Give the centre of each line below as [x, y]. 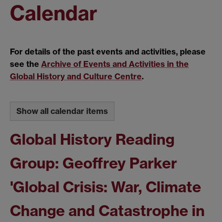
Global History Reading [92, 139]
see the [26, 64]
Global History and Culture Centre [76, 77]
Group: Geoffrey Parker [93, 163]
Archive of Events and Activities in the [115, 64]
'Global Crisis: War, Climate [106, 187]
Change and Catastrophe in [107, 210]
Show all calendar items [62, 111]
